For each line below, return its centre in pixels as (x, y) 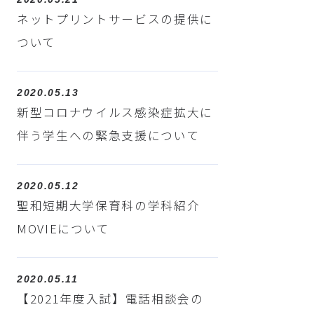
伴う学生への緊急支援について (108, 136)
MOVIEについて (63, 228)
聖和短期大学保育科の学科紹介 (108, 205)
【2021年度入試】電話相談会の (110, 298)
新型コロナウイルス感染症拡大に (115, 112)
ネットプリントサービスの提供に (115, 19)
